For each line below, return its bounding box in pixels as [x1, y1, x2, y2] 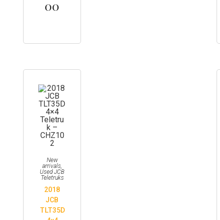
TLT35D [39, 206, 65, 214]
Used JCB [40, 168, 65, 175]
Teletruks [40, 174, 64, 181]
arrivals [42, 163, 61, 169]
